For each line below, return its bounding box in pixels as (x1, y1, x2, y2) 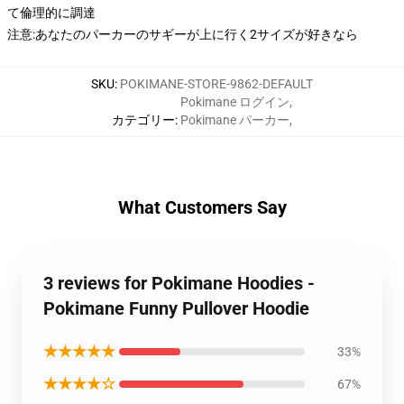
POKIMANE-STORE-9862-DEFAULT (120, 77, 313, 91)
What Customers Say (117, 197, 287, 218)
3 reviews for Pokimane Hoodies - (43, 272, 315, 294)
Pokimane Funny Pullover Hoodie (43, 298, 309, 319)
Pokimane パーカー (180, 113, 289, 127)
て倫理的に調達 (7, 5, 96, 20)
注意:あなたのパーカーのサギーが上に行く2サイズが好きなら (7, 27, 358, 41)
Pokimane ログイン (180, 95, 289, 109)
